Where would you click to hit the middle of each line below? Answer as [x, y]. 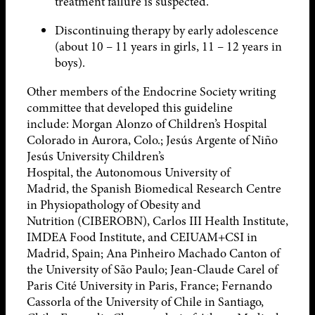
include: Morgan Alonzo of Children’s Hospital [147, 123]
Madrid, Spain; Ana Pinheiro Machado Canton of [153, 253]
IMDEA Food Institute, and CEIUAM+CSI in [142, 237]
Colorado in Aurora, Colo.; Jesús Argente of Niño [152, 140]
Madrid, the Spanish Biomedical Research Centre [154, 188]
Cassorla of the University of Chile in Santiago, [145, 301]
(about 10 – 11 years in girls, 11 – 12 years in [168, 46]
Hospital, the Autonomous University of [128, 172]
